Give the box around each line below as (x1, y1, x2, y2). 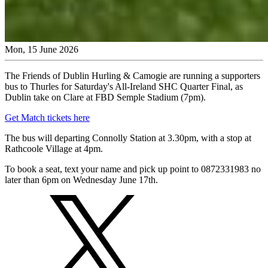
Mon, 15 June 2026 (5, 44, 78, 54)
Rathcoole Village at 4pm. (5, 143, 103, 154)
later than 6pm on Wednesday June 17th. (5, 174, 158, 185)
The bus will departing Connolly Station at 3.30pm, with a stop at (5, 132, 251, 143)
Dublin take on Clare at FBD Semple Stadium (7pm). (5, 92, 206, 102)
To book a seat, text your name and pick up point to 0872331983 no (5, 163, 261, 174)
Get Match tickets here (5, 112, 90, 123)
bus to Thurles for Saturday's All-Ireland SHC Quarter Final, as (5, 81, 243, 92)
